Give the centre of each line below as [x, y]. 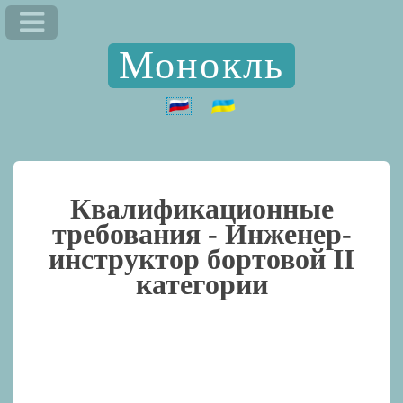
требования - [138, 233]
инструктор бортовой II [201, 259]
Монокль [201, 65]
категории [201, 284]
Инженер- [288, 233]
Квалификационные [201, 208]
